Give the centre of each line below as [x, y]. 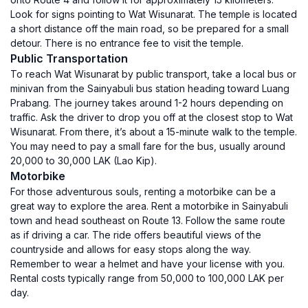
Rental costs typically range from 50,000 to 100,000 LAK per [147, 278]
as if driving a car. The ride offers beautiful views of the [136, 235]
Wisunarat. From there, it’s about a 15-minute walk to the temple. [154, 132]
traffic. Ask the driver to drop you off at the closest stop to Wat [152, 117]
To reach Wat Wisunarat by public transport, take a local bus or [153, 74]
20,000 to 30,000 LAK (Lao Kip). [84, 161]
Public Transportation [69, 58]
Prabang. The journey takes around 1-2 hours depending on [147, 103]
